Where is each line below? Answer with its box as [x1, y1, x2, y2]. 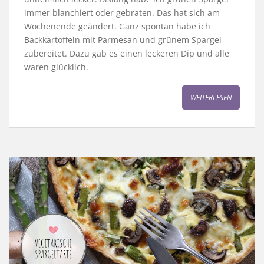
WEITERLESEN [190, 93, 232, 103]
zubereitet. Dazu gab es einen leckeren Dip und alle [24, 48, 229, 60]
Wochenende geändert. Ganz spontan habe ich [24, 21, 210, 32]
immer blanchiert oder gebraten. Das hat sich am [24, 7, 220, 19]
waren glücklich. [24, 61, 88, 73]
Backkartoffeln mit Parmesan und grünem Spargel [24, 34, 222, 46]
